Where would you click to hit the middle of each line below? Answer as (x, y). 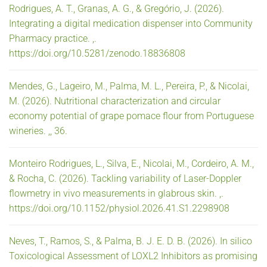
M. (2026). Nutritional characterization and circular (115, 101)
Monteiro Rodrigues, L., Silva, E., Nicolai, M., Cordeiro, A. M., (131, 163)
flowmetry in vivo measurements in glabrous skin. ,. (116, 193)
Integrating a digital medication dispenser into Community (131, 23)
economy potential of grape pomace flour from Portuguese (131, 116)
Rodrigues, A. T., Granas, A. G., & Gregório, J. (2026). (117, 8)
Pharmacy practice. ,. (53, 38)
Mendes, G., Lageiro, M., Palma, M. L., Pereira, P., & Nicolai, (129, 86)
